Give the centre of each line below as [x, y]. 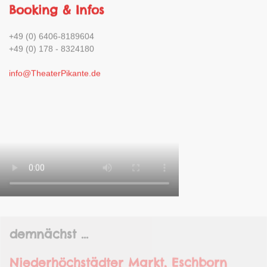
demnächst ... [49, 213]
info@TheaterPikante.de [55, 66]
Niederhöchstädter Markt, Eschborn [118, 241]
